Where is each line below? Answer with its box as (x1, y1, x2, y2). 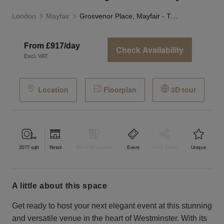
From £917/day (24, 41, 80, 50)
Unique (190, 144, 206, 150)
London (12, 12, 36, 20)
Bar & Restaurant (75, 144, 112, 150)
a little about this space (17, 181, 107, 190)
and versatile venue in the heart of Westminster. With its (12, 213, 207, 222)
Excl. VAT (24, 52, 48, 59)
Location (38, 84, 69, 95)
